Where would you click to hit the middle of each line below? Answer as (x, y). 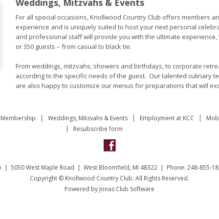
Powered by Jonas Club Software (109, 189)
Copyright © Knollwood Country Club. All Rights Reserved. (109, 178)
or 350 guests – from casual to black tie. (74, 46)
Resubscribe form (98, 129)
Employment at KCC (167, 118)
